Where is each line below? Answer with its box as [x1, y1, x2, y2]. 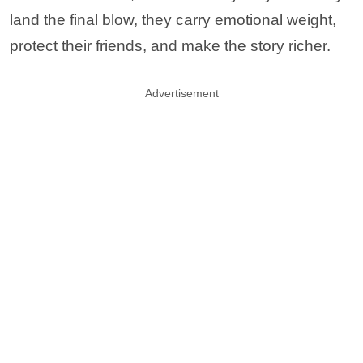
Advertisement [144, 87, 219, 100]
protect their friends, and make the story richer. [10, 37, 331, 54]
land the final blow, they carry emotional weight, [10, 11, 336, 28]
